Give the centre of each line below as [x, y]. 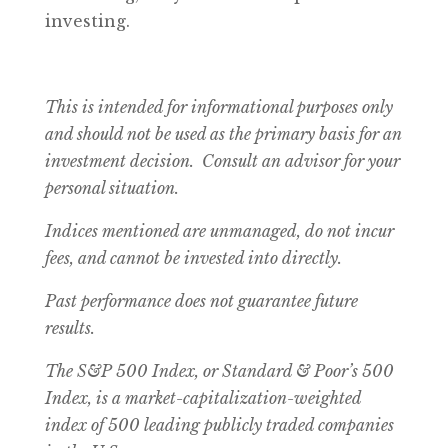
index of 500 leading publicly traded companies [219, 424]
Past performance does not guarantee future [201, 300]
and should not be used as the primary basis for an [223, 133]
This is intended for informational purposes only [218, 106]
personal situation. [111, 187]
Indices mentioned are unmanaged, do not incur [219, 230]
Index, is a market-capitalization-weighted [202, 397]
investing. [87, 20]
